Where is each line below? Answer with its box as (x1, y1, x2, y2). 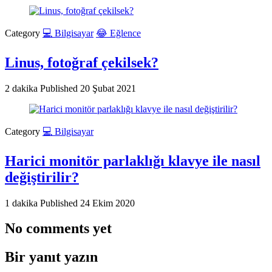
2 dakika (5, 83, 40, 93)
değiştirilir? (5, 169, 79, 185)
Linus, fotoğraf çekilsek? (5, 54, 158, 70)
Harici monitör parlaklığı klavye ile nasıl (5, 152, 260, 169)
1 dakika (5, 197, 40, 208)
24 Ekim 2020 (80, 197, 135, 208)
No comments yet (5, 220, 112, 237)
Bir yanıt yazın (5, 249, 98, 265)
